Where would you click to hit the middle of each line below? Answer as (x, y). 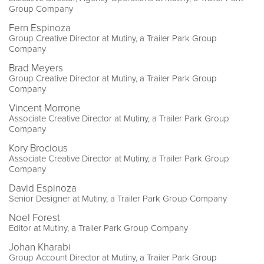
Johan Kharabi (40, 247)
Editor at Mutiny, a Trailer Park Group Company (98, 228)
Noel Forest (34, 217)
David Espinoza (43, 188)
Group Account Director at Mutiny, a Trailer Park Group (113, 257)
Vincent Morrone (45, 108)
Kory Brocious (38, 148)
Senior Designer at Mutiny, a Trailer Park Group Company (118, 198)
